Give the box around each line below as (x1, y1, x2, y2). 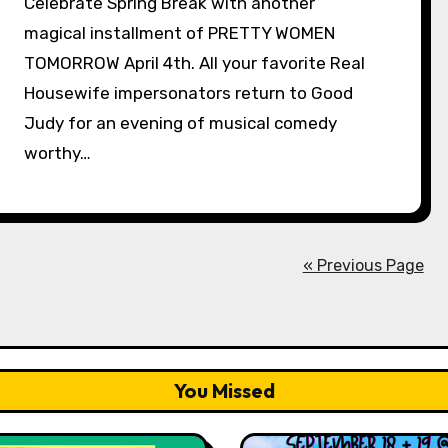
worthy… (24, 143, 92, 163)
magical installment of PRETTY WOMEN (24, 23, 336, 43)
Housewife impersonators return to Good (24, 83, 354, 103)
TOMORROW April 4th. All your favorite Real (24, 53, 366, 73)
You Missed (173, 378, 275, 403)
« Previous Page (302, 256, 424, 275)
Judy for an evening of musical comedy (24, 113, 338, 133)
